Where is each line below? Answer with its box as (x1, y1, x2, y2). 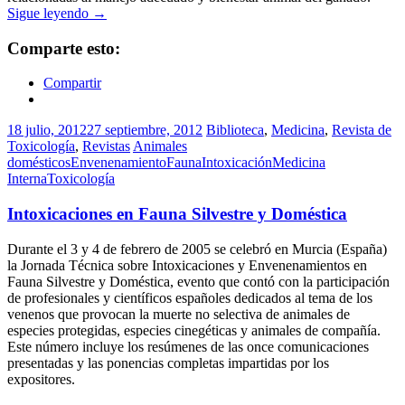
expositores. (7, 371, 75, 387)
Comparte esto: (7, 38, 120, 58)
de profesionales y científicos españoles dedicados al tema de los (7, 289, 372, 306)
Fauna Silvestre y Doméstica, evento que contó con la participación (7, 273, 390, 289)
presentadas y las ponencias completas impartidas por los (7, 354, 329, 371)
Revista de (332, 122, 391, 138)
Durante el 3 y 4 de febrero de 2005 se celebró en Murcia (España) (7, 240, 387, 257)
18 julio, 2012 (7, 122, 87, 138)
